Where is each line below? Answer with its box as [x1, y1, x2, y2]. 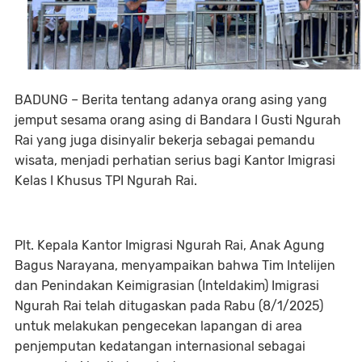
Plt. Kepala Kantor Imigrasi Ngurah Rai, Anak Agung [15, 237, 325, 253]
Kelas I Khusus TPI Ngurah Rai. [15, 172, 197, 188]
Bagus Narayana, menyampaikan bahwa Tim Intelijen [15, 257, 335, 273]
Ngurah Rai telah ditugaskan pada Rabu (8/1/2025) [15, 297, 323, 314]
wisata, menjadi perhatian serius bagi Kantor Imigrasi [15, 152, 335, 168]
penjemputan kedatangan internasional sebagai [15, 338, 305, 354]
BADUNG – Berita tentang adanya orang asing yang [15, 91, 327, 107]
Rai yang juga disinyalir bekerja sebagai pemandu [15, 132, 315, 148]
